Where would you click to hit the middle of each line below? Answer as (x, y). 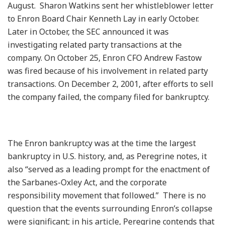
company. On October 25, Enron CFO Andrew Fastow (105, 58)
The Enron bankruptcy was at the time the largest (102, 143)
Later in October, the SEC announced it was (88, 31)
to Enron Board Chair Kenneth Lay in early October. (103, 18)
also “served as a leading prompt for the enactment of (109, 169)
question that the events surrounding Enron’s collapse (110, 208)
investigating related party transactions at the (95, 44)
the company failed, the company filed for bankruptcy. (108, 97)
